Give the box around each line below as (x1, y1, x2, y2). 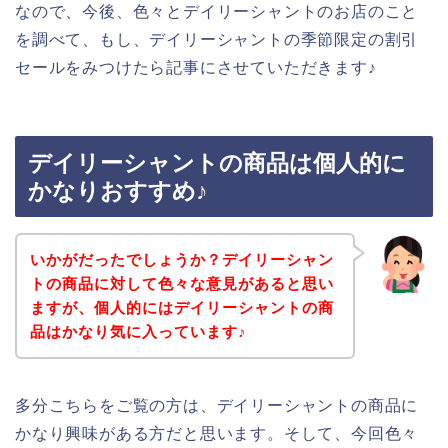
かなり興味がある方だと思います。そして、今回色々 (15, 424, 419, 442)
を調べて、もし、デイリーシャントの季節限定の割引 (15, 30, 419, 48)
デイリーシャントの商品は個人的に (28, 150, 406, 177)
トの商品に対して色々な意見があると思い (29, 274, 334, 292)
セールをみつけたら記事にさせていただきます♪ (15, 58, 377, 76)
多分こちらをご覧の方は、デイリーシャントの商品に (15, 396, 419, 414)
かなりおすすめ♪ (28, 178, 208, 205)
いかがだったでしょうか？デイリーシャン (29, 250, 334, 268)
